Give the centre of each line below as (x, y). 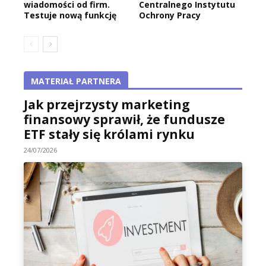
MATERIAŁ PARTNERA (76, 81)
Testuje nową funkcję (70, 15)
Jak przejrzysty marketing (107, 105)
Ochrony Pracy (170, 15)
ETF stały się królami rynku (109, 134)
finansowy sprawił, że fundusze (124, 120)
